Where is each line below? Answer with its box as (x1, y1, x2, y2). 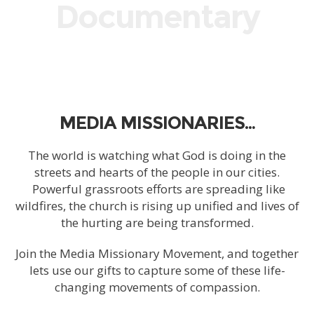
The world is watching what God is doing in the (28, 147, 286, 164)
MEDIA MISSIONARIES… (59, 112, 255, 134)
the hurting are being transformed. (60, 214, 254, 231)
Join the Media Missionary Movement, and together (15, 245, 299, 262)
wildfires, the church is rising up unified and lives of (15, 198, 299, 214)
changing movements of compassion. (54, 279, 260, 296)
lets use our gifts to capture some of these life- (29, 262, 285, 279)
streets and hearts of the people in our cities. (34, 164, 280, 181)
